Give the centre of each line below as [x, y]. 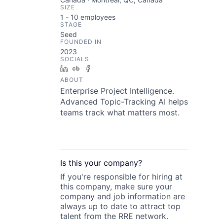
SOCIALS [75, 59]
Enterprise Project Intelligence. [117, 91]
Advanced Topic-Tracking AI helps [124, 102]
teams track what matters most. [120, 112]
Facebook [111, 68]
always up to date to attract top [120, 206]
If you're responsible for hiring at [121, 177]
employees [97, 17]
